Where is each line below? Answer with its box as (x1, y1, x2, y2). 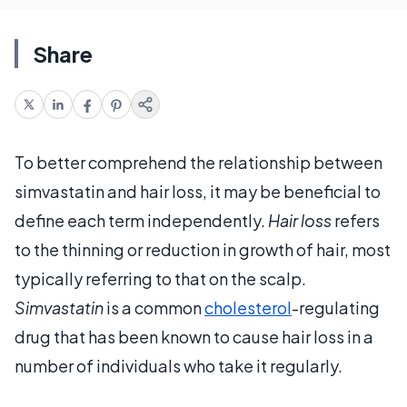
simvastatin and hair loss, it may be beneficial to (15, 180, 381, 202)
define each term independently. (15, 209, 268, 231)
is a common (104, 296, 204, 318)
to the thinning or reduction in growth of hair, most (15, 238, 391, 260)
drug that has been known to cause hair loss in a (15, 325, 373, 347)
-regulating (292, 296, 380, 318)
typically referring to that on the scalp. (15, 267, 306, 289)
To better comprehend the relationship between (15, 151, 382, 173)
